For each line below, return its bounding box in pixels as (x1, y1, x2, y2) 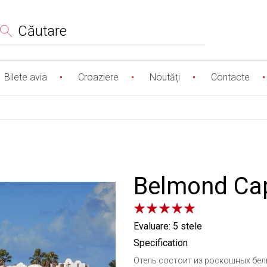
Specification (133, 237, 188, 249)
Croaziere (78, 72, 119, 83)
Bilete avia (4, 72, 47, 83)
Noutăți (150, 72, 180, 83)
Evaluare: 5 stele (133, 221, 202, 232)
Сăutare (18, 23, 67, 39)
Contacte (211, 72, 250, 83)
